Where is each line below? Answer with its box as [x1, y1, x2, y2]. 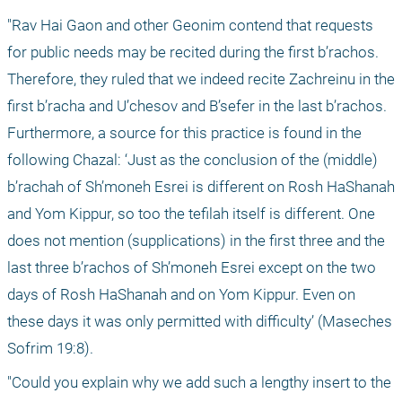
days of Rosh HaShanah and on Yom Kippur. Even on [7, 285, 355, 304]
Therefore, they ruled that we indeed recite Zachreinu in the [7, 70, 395, 89]
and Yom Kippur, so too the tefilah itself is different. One [7, 205, 375, 223]
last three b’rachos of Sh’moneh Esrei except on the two [7, 258, 376, 277]
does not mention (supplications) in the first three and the [7, 232, 385, 250]
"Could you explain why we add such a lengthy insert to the [7, 373, 391, 392]
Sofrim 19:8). [7, 339, 93, 358]
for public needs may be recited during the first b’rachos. [7, 43, 379, 62]
